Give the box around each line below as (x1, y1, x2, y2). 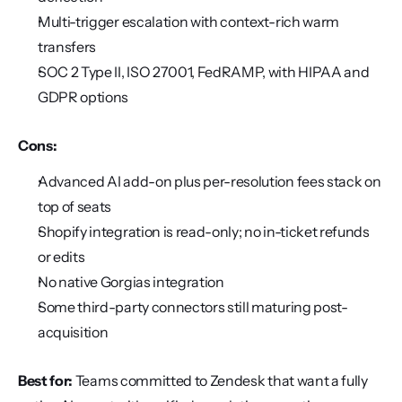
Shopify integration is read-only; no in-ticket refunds (38, 223, 370, 240)
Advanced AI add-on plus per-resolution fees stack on (38, 172, 381, 190)
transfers (38, 38, 97, 56)
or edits (38, 248, 85, 266)
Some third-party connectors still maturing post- (38, 298, 348, 316)
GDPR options (38, 88, 129, 106)
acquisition (38, 323, 109, 341)
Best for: (18, 371, 74, 389)
